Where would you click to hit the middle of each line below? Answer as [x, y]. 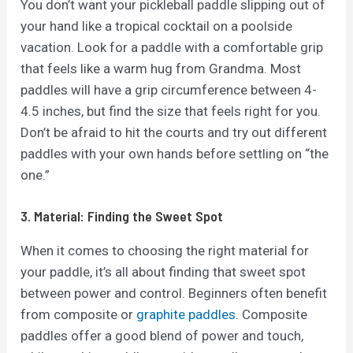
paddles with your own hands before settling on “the [175, 154]
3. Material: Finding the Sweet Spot [122, 216]
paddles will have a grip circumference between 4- [169, 90]
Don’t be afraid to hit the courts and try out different [174, 133]
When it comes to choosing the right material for [165, 250]
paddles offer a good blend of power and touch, [162, 335]
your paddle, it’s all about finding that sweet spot [163, 271]
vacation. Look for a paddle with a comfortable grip [172, 48]
